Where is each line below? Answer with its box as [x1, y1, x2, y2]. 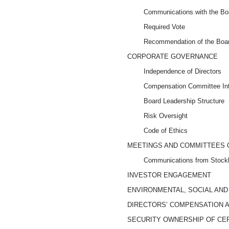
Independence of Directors [144, 67, 222, 75]
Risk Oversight [144, 111, 188, 120]
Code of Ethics [144, 126, 188, 134]
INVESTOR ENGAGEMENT [127, 171, 212, 179]
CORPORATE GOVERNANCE [127, 52, 218, 60]
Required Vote [144, 22, 186, 31]
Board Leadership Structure [144, 97, 225, 105]
